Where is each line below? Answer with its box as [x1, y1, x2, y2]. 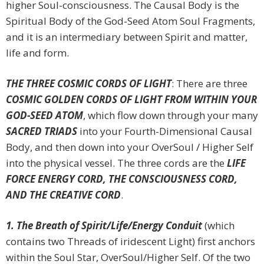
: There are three [171, 77, 247, 91]
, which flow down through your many [83, 108, 258, 123]
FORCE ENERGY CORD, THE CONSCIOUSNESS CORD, [6, 172, 237, 186]
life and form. [6, 46, 69, 60]
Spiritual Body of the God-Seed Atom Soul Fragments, [6, 14, 255, 28]
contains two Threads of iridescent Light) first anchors [6, 235, 255, 249]
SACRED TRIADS [6, 124, 77, 138]
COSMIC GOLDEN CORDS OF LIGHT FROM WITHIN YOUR [6, 93, 257, 107]
